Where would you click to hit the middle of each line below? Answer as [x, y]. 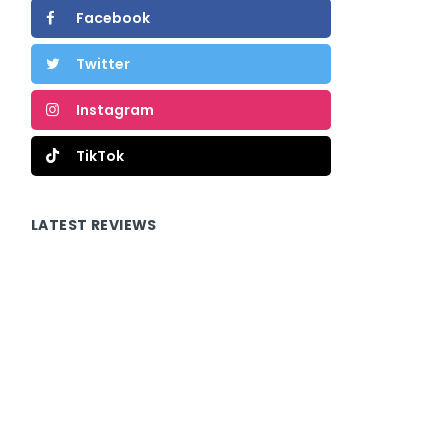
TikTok [100, 156]
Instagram [115, 110]
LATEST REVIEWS [94, 225]
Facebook [113, 18]
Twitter [103, 64]
